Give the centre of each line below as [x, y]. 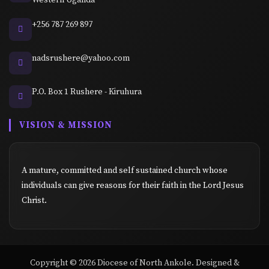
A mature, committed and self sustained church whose [125, 170]
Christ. [34, 200]
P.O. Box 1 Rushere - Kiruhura [87, 92]
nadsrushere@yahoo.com [81, 58]
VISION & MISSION [66, 125]
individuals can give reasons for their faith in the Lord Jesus [133, 185]
